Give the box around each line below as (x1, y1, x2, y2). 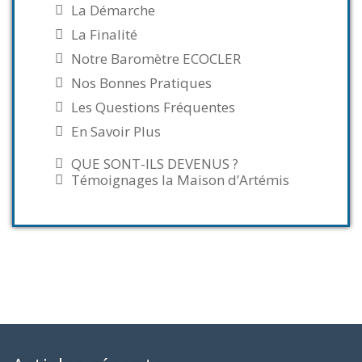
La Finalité (71, 25, 137, 44)
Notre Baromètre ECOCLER (71, 49, 241, 68)
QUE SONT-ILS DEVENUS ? (71, 154, 238, 173)
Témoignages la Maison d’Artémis (71, 170, 289, 189)
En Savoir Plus (71, 122, 161, 141)
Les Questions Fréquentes (71, 98, 235, 116)
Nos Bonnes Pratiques (71, 74, 212, 92)
